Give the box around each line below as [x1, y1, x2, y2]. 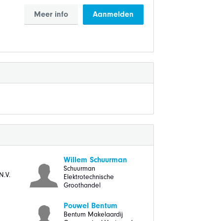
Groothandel [64, 181, 101, 189]
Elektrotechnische [64, 173, 114, 181]
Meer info [34, 10, 68, 19]
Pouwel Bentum [64, 201, 118, 210]
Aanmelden [92, 10, 134, 19]
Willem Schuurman [64, 155, 128, 164]
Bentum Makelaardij [64, 210, 123, 219]
